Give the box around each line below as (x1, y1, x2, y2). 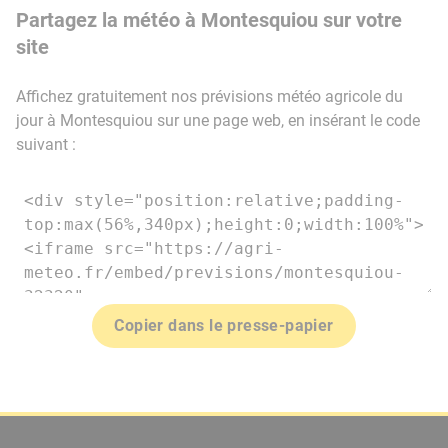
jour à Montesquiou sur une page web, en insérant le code (16, 111, 420, 130)
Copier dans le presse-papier (114, 316, 334, 335)
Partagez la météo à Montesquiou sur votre (16, 8, 402, 32)
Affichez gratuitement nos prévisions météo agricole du (16, 87, 403, 106)
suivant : (16, 135, 76, 154)
